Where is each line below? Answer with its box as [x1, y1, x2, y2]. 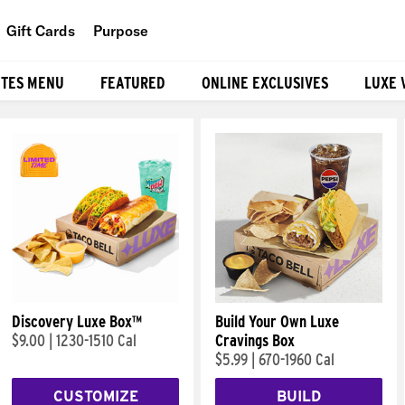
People [126, 62, 172, 81]
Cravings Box [215, 331, 295, 350]
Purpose [93, 21, 148, 40]
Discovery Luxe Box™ [12, 312, 142, 331]
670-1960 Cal [259, 350, 334, 369]
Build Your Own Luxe [215, 312, 339, 331]
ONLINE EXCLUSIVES [202, 72, 328, 92]
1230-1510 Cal [56, 331, 137, 350]
